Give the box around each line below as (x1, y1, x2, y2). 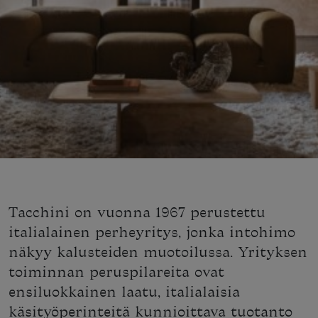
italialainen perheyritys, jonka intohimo (9, 224, 295, 242)
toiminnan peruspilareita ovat (9, 263, 224, 282)
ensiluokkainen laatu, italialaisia (9, 283, 240, 302)
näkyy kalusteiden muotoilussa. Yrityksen (9, 243, 307, 262)
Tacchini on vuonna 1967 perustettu (9, 204, 265, 222)
